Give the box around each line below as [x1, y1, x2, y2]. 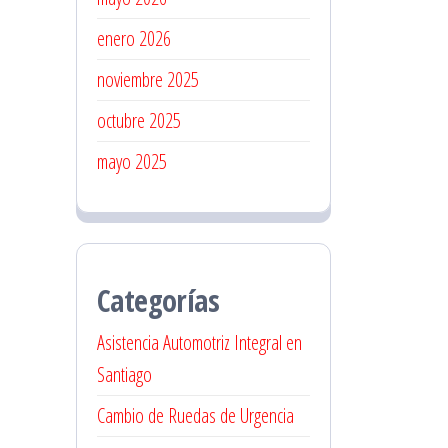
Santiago [97, 361, 152, 388]
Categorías [97, 280, 219, 321]
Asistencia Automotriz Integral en [97, 329, 302, 356]
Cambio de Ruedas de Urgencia [97, 402, 294, 429]
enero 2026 [97, 25, 171, 52]
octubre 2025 [97, 107, 181, 134]
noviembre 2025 [97, 66, 199, 93]
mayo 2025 [97, 148, 167, 175]
